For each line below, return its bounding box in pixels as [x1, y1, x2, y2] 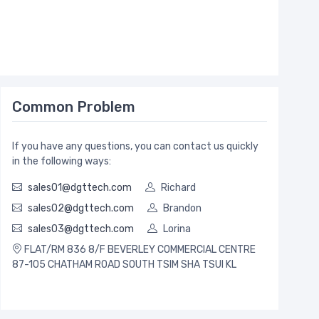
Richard [161, 182, 196, 194]
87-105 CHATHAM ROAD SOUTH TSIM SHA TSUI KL [12, 258, 236, 271]
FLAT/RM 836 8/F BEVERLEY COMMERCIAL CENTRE [22, 244, 256, 256]
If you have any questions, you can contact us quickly [12, 140, 258, 153]
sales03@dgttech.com [28, 223, 134, 236]
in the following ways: [12, 155, 111, 168]
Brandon [163, 202, 202, 215]
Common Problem [12, 98, 135, 116]
